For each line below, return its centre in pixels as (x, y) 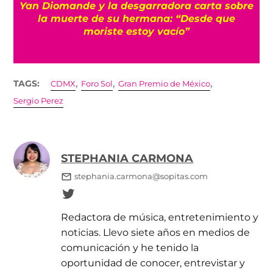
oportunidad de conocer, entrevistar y (153, 262)
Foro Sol (97, 83)
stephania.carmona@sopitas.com (141, 176)
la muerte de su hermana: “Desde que (136, 18)
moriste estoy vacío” (136, 31)
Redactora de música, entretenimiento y (160, 217)
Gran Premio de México (165, 83)
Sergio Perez (39, 101)
